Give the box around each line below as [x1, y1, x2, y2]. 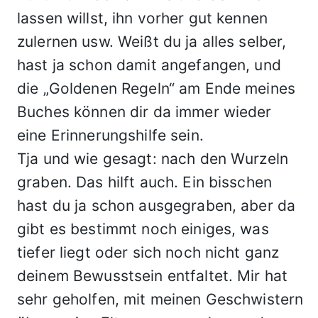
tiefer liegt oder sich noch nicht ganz [17, 243, 280, 261]
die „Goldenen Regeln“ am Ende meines [17, 79, 296, 97]
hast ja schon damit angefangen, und [17, 56, 281, 74]
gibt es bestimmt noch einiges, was [17, 220, 269, 238]
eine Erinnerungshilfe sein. [17, 126, 204, 144]
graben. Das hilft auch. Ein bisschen [17, 173, 273, 191]
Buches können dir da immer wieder [17, 103, 272, 121]
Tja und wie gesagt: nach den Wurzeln [17, 150, 289, 168]
